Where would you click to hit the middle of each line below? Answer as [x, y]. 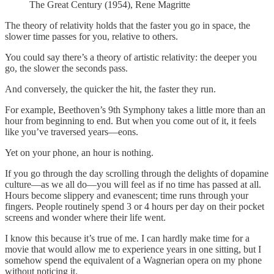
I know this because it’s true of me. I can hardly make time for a [127, 239]
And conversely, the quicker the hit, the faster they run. [112, 89]
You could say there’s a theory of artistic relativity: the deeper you [131, 57]
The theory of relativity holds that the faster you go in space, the [128, 26]
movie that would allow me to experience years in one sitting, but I [133, 250]
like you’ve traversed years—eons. [73, 132]
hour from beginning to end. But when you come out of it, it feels [131, 121]
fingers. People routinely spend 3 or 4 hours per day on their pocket [135, 207]
